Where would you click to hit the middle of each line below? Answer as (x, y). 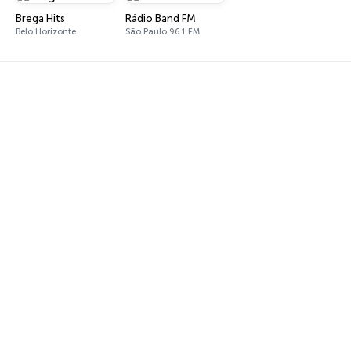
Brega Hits (40, 18)
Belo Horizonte (46, 32)
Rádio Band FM (161, 18)
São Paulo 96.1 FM (163, 32)
